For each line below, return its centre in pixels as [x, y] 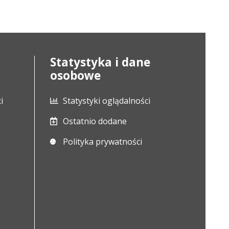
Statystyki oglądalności [106, 101]
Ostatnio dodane [95, 121]
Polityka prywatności [102, 142]
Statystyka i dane [100, 62]
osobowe [75, 75]
